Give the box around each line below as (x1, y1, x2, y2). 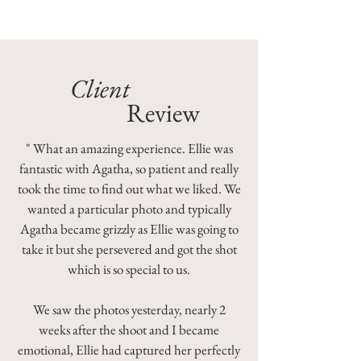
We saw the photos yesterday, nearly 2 (32, 300, 226, 318)
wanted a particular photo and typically (27, 199, 231, 218)
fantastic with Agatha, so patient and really (19, 159, 239, 177)
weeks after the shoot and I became (39, 320, 219, 338)
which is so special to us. (68, 259, 190, 278)
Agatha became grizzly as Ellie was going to (19, 219, 239, 238)
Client (70, 71, 130, 106)
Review (126, 95, 200, 130)
